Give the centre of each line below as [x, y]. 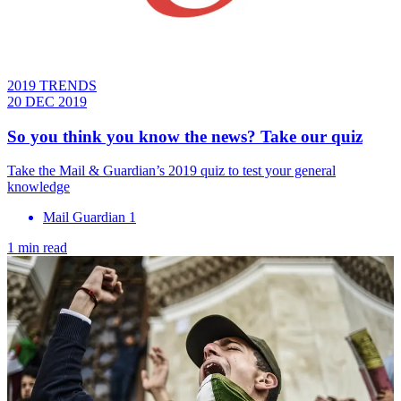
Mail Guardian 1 [90, 218]
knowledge [38, 187]
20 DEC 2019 [47, 101]
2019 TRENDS [52, 85]
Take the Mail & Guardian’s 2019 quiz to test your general [171, 171]
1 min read [37, 248]
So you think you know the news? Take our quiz [185, 136]
